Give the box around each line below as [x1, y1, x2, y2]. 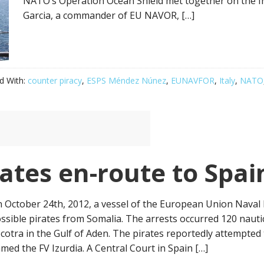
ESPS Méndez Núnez [87, 75, 166, 86]
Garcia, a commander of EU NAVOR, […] [23, 9, 194, 22]
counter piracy [28, 75, 82, 86]
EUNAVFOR [171, 75, 214, 86]
